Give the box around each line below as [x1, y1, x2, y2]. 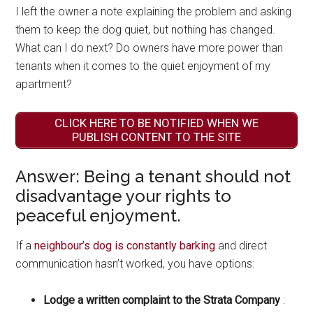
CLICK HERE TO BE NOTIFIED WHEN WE [54, 116, 259, 131]
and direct [215, 238, 268, 252]
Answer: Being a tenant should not [15, 166, 291, 187]
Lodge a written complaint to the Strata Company [43, 293, 284, 307]
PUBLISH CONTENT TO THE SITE [72, 130, 241, 145]
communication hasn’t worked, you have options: [15, 256, 255, 270]
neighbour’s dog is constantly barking [34, 238, 216, 252]
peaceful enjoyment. [15, 205, 182, 226]
